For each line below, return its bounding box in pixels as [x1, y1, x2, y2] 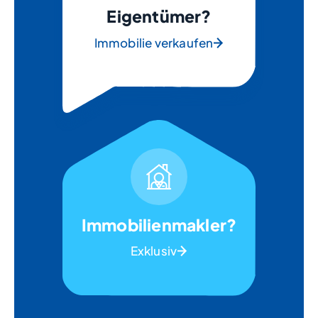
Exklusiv [130, 243, 177, 259]
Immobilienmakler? [81, 214, 237, 236]
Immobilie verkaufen [94, 35, 214, 51]
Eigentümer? [106, 6, 212, 27]
